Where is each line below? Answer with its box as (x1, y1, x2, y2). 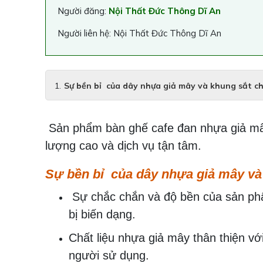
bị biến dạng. (69, 208, 136, 221)
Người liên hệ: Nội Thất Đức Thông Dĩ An (58, 28, 221, 39)
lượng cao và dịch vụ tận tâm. (45, 139, 201, 152)
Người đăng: (58, 5, 109, 16)
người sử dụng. (69, 249, 149, 262)
